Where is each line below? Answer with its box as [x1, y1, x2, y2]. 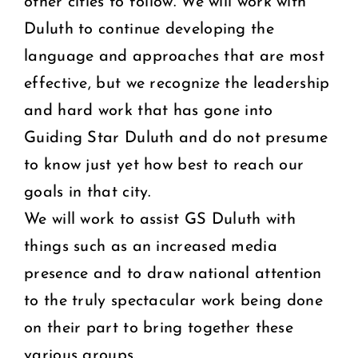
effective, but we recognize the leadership [24, 75, 330, 92]
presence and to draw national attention [24, 265, 322, 282]
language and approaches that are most [24, 48, 325, 65]
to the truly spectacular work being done [24, 292, 323, 309]
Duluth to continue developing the [24, 21, 274, 38]
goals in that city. [24, 184, 151, 201]
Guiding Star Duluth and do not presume [24, 129, 328, 146]
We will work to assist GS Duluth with [24, 211, 296, 228]
